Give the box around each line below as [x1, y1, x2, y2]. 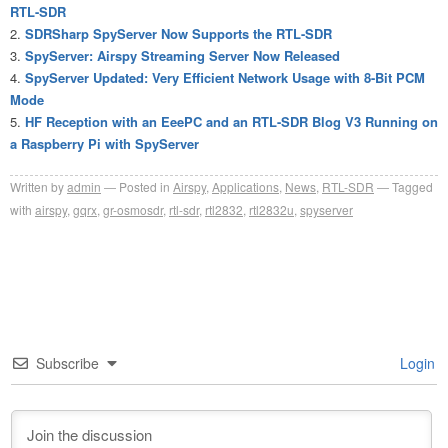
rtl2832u [249, 201, 294, 218]
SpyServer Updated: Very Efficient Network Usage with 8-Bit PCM [25, 68, 425, 87]
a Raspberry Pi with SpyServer [10, 134, 199, 153]
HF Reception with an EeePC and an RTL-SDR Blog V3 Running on [25, 112, 438, 131]
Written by [10, 178, 64, 195]
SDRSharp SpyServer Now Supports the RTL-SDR [25, 24, 332, 43]
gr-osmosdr [103, 201, 163, 218]
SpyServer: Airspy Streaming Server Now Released [25, 46, 340, 65]
